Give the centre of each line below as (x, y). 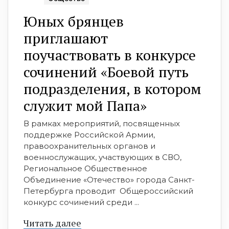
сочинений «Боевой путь (106, 72)
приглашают (66, 38)
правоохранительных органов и (89, 146)
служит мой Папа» (85, 106)
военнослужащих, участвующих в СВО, (102, 157)
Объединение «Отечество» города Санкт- (109, 180)
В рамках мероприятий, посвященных (102, 124)
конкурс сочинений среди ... (81, 202)
